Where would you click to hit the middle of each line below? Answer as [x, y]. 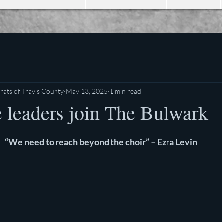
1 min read [125, 91]
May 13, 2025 [87, 91]
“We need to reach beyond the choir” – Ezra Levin [101, 142]
